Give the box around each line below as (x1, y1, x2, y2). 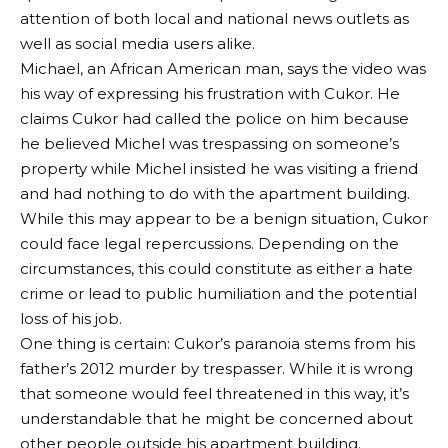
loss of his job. (20, 308, 122, 328)
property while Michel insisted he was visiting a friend (20, 158, 418, 178)
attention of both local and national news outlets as (20, 8, 409, 28)
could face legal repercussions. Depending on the (20, 233, 399, 253)
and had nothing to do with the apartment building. (20, 183, 410, 203)
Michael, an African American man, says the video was (20, 58, 426, 78)
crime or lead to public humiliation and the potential (20, 283, 417, 303)
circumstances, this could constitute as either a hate (20, 258, 413, 278)
